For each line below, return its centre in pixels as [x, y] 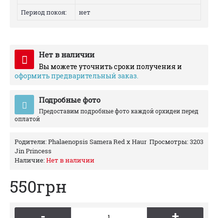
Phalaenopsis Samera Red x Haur [97, 142]
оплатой [27, 119]
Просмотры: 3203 [176, 142]
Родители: [31, 142]
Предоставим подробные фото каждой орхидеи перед [119, 111]
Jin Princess [33, 151]
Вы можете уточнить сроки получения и [110, 66]
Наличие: [30, 160]
